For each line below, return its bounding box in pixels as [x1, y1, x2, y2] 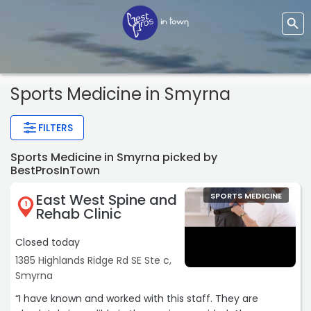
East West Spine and [36, 190, 177, 210]
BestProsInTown [10, 162, 100, 179]
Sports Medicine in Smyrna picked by [10, 149, 217, 166]
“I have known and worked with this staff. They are [15, 292, 258, 306]
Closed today [15, 235, 80, 250]
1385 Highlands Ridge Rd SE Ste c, [15, 253, 171, 268]
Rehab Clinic [36, 204, 121, 224]
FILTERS [38, 121, 73, 135]
